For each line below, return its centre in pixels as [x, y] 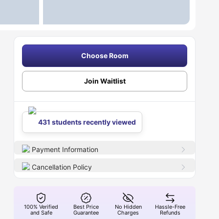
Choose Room [105, 55]
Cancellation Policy [62, 167]
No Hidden [128, 207]
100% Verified [41, 207]
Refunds [170, 213]
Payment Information [65, 149]
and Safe [41, 213]
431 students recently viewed [87, 122]
